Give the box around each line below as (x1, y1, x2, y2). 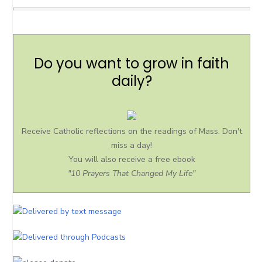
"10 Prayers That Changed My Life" (68, 167, 195, 179)
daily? (111, 71, 152, 91)
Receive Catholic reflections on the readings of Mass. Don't (21, 125, 242, 137)
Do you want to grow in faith (34, 53, 229, 73)
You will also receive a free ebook (68, 153, 195, 165)
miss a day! (111, 139, 152, 151)
